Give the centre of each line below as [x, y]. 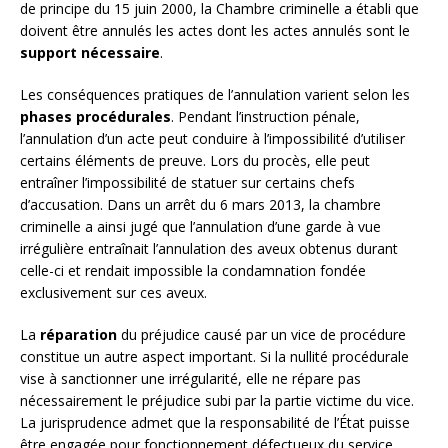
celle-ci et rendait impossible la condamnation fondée [193, 270]
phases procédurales [95, 116]
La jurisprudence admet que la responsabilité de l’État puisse [215, 422]
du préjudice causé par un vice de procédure [261, 334]
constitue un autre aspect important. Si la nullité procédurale [214, 356]
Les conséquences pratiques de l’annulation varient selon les [215, 94]
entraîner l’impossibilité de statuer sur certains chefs [187, 182]
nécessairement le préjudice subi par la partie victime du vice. [217, 400]
